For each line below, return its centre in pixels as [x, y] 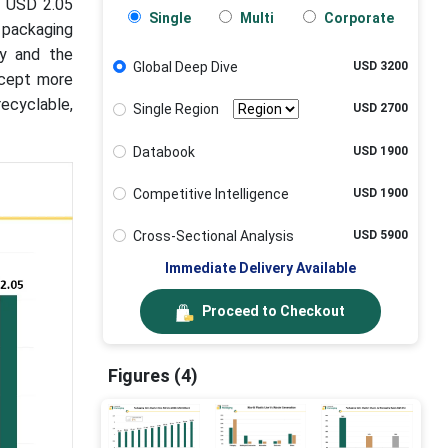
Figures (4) [153, 376]
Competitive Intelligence [210, 193]
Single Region [175, 109]
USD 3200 [380, 66]
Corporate [357, 18]
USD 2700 [380, 108]
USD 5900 [380, 235]
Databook [163, 151]
